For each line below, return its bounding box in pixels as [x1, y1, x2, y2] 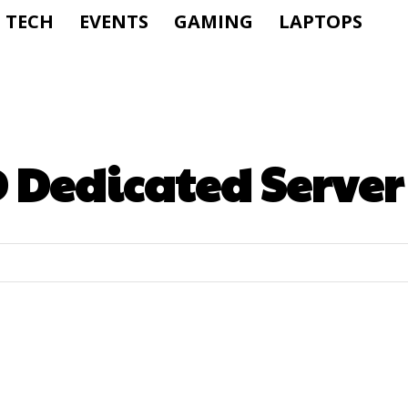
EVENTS [79, 9, 148, 34]
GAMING [174, 9, 253, 34]
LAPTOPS [279, 9, 362, 34]
